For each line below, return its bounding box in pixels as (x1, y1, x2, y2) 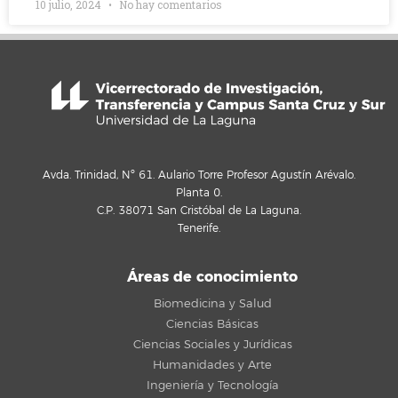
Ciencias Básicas (166, 316, 259, 331)
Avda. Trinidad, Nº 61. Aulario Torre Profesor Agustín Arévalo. (43, 169, 355, 182)
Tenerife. (178, 222, 220, 235)
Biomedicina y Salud (153, 296, 272, 311)
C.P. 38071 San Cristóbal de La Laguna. (97, 204, 301, 218)
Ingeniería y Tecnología (146, 378, 279, 393)
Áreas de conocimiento (127, 267, 298, 286)
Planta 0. (176, 187, 222, 200)
